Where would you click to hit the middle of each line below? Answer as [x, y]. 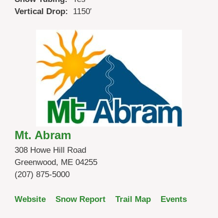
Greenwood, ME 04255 [56, 163]
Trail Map [133, 199]
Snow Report [81, 199]
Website [30, 199]
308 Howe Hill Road [50, 150]
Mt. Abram [43, 135]
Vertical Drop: [44, 11]
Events [174, 199]
